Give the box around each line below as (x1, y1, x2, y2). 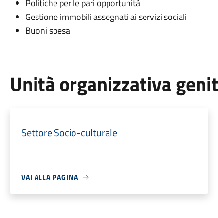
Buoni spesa (25, 24, 70, 37)
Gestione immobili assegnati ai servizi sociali (25, 10, 187, 23)
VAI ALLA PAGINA (21, 172, 78, 182)
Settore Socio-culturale (21, 125, 117, 140)
